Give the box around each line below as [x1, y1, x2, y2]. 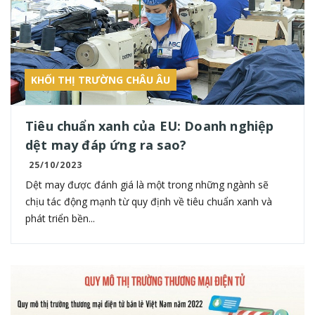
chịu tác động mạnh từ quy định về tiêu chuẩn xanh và [25, 194, 272, 208]
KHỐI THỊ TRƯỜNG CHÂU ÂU [31, 72, 170, 86]
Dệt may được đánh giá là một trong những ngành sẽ [25, 177, 269, 191]
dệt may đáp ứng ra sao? [25, 136, 187, 153]
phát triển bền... [25, 211, 95, 225]
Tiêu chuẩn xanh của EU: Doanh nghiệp [25, 117, 274, 134]
